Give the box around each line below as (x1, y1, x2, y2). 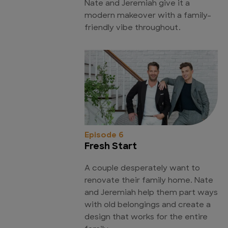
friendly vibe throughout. (84, 24, 181, 33)
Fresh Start (84, 141, 137, 152)
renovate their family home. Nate (84, 177, 213, 185)
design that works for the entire (84, 213, 208, 221)
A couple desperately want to (84, 164, 200, 173)
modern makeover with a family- (84, 12, 211, 20)
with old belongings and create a (84, 201, 211, 209)
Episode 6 (84, 131, 124, 139)
